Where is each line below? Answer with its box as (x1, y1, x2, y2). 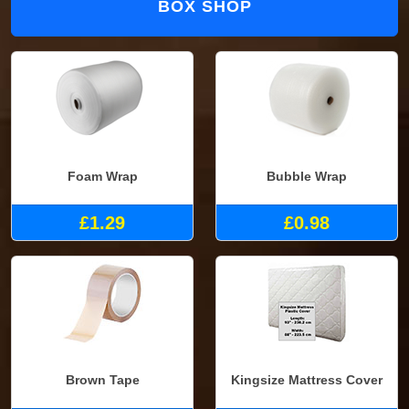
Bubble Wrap (267, 168, 347, 184)
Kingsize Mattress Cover (231, 372, 383, 388)
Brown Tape (65, 372, 140, 388)
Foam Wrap (67, 168, 138, 184)
